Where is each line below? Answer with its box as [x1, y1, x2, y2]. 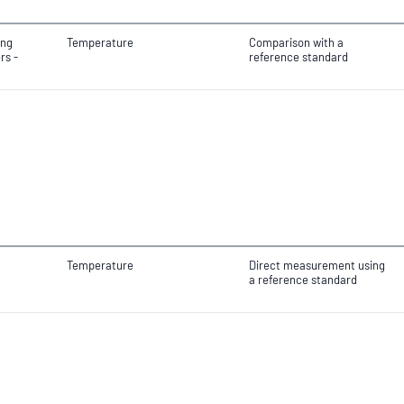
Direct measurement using [249, 258, 385, 272]
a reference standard [249, 272, 357, 287]
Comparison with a [249, 35, 344, 50]
